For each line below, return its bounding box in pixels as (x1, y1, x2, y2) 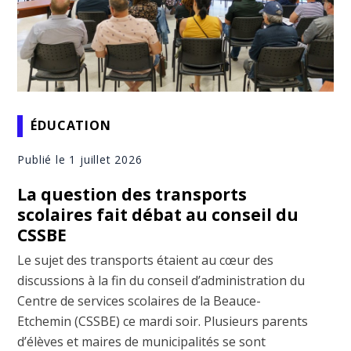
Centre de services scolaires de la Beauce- (17, 291, 262, 309)
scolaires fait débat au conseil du (17, 203, 299, 226)
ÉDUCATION (31, 117, 111, 135)
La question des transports (17, 183, 248, 205)
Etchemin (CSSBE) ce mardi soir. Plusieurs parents (17, 312, 309, 330)
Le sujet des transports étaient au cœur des (17, 251, 274, 269)
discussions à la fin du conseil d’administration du (17, 271, 306, 289)
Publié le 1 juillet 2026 (17, 151, 143, 167)
